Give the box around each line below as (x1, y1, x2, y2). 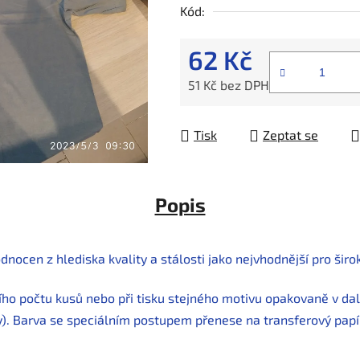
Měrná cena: (187, 102, 260, 118)
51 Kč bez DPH (188, 77, 269, 93)
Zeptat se (263, 127, 318, 143)
